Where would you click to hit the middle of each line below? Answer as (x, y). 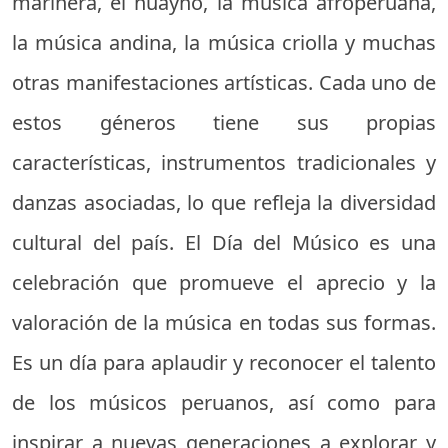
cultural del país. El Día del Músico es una (224, 243)
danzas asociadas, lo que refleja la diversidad (224, 203)
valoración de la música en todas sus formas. (224, 323)
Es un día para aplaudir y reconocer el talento (224, 363)
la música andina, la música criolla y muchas (224, 43)
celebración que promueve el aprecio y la (224, 283)
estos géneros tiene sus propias (224, 123)
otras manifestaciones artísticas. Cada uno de (224, 83)
